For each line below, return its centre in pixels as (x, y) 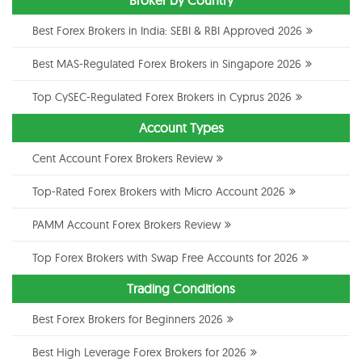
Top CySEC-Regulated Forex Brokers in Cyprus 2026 (162, 97)
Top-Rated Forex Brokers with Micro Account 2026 (159, 191)
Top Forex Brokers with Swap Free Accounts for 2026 (165, 257)
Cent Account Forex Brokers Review (122, 158)
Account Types (181, 127)
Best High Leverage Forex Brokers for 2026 (139, 352)
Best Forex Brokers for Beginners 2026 (128, 319)
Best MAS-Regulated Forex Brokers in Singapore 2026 (167, 63)
